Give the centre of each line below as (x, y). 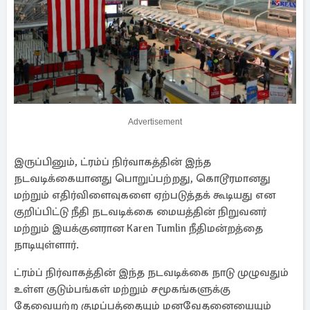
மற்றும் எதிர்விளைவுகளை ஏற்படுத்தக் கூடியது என (145, 195)
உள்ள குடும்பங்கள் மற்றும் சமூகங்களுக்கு (122, 289)
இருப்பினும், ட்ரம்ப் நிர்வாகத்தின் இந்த (112, 162)
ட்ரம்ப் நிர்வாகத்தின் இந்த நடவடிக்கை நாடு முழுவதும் (151, 273)
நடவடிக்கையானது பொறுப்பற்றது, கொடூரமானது (142, 179)
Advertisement (155, 122)
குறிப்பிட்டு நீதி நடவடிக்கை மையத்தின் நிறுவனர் (140, 212)
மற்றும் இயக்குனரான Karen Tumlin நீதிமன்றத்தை (138, 228)
